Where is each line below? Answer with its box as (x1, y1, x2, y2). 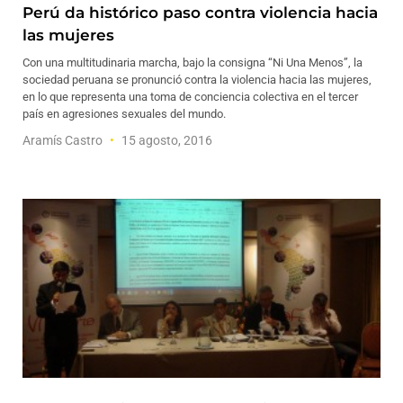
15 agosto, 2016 (119, 133, 212, 148)
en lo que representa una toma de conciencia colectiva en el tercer (22, 90, 358, 103)
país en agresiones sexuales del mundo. (22, 107, 226, 121)
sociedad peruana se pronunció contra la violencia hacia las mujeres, (22, 73, 372, 86)
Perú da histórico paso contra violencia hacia (22, 4, 378, 22)
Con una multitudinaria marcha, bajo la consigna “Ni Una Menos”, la (22, 56, 363, 69)
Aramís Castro (22, 133, 105, 148)
